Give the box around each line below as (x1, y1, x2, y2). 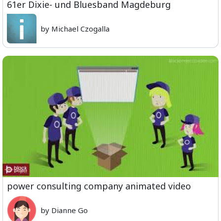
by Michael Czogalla (40, 23, 110, 34)
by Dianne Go (40, 205, 88, 215)
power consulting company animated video (7, 180, 191, 192)
